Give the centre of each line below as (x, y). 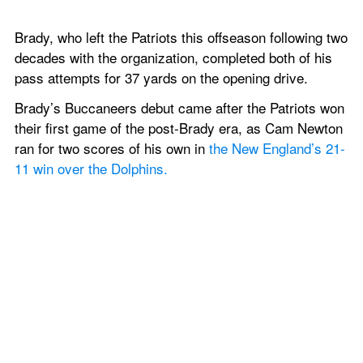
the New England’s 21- (277, 148)
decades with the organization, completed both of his (173, 57)
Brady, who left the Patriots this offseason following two (181, 37)
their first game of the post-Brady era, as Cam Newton (179, 128)
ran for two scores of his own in (112, 148)
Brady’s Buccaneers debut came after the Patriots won (179, 107)
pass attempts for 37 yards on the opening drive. (161, 77)
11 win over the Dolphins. (91, 168)
